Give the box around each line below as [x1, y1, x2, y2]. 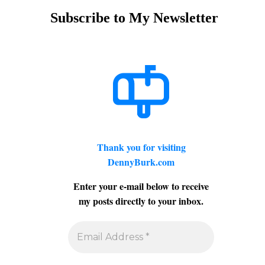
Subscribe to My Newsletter [50, 10, 218, 25]
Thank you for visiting [96, 140, 186, 154]
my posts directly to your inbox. [79, 193, 203, 208]
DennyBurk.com [108, 154, 174, 169]
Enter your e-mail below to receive [73, 179, 209, 193]
